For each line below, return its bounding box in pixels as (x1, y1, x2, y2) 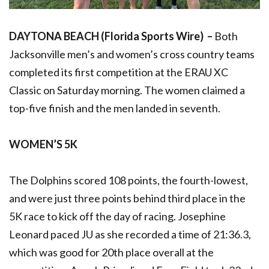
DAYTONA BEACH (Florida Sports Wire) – (9, 29, 214, 43)
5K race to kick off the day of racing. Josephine (9, 209, 226, 223)
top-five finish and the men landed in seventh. (9, 101, 220, 115)
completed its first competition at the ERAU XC (9, 65, 228, 79)
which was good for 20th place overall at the (9, 245, 214, 259)
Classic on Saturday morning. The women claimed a (9, 83, 245, 97)
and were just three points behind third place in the (9, 191, 246, 205)
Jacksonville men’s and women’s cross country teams (9, 47, 255, 61)
